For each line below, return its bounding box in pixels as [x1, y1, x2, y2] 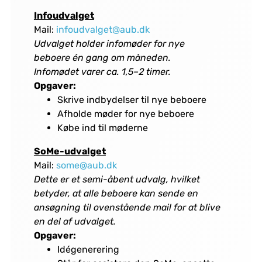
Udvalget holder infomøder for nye [33, 38, 185, 50]
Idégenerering [57, 244, 119, 256]
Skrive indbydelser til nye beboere [57, 94, 206, 106]
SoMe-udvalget [33, 146, 106, 157]
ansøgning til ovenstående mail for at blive [33, 202, 220, 213]
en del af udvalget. [33, 216, 116, 227]
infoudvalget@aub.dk [56, 24, 150, 36]
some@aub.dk [56, 160, 117, 171]
